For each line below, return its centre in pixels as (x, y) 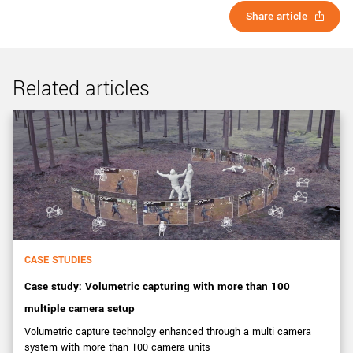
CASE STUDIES (58, 260)
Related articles (81, 89)
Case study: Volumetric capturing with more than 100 (157, 286)
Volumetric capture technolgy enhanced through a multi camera (168, 331)
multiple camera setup (80, 308)
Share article (277, 16)
